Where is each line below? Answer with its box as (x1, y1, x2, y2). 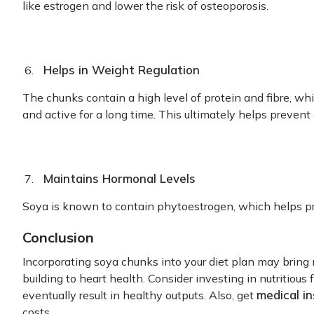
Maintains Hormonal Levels (43, 171, 196, 186)
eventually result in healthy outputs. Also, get (22, 288, 257, 302)
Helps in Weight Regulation (43, 62, 200, 77)
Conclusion (22, 228, 94, 246)
